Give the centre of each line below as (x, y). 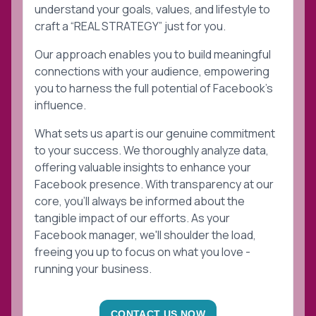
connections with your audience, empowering (152, 72)
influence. (60, 105)
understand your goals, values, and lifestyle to (152, 10)
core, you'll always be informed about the (140, 201)
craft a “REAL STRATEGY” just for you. (130, 26)
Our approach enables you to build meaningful (153, 55)
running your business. (93, 269)
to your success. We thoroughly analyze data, (152, 151)
